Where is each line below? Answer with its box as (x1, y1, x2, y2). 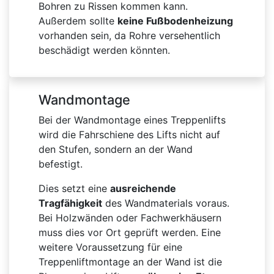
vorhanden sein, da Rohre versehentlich (39, 29, 220, 42)
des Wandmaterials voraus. (102, 197, 229, 210)
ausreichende (110, 182, 176, 195)
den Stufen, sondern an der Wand (39, 143, 193, 156)
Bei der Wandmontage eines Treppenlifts (39, 114, 226, 127)
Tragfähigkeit (39, 197, 102, 210)
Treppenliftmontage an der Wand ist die (39, 256, 222, 268)
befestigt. (39, 158, 83, 171)
